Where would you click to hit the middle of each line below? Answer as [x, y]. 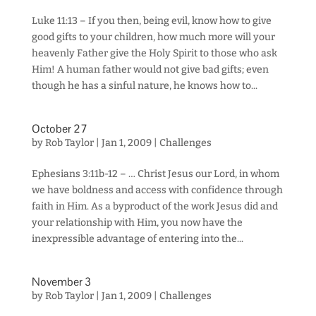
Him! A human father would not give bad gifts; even [150, 69]
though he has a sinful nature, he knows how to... [144, 86]
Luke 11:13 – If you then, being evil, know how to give [151, 21]
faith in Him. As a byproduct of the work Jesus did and [154, 206]
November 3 [61, 282]
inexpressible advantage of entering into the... [137, 239]
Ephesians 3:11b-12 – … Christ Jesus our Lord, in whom [155, 174]
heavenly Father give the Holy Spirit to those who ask [154, 53]
